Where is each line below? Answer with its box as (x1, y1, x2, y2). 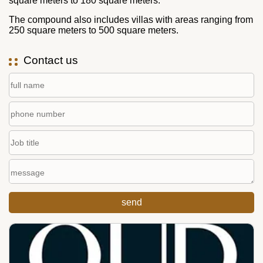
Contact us (23, 53, 78, 66)
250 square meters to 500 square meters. (9, 25, 178, 35)
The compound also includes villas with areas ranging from (9, 14, 253, 25)
